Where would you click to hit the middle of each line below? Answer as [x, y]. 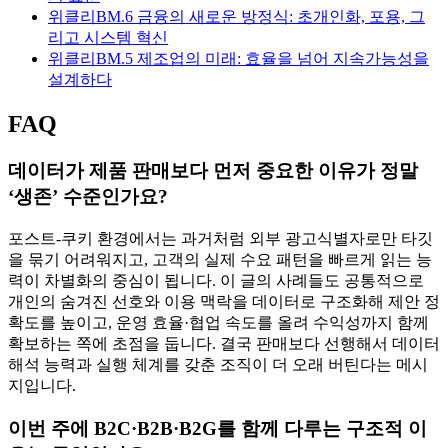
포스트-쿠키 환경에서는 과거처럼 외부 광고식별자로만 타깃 [220, 238]
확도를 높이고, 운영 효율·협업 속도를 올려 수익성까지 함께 [218, 322]
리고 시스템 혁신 [108, 38]
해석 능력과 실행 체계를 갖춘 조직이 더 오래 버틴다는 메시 [218, 364]
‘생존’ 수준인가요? [88, 197]
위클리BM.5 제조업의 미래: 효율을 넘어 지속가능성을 [238, 59]
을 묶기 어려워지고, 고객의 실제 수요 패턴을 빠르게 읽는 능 [220, 259]
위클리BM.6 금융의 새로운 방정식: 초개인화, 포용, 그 [236, 17]
